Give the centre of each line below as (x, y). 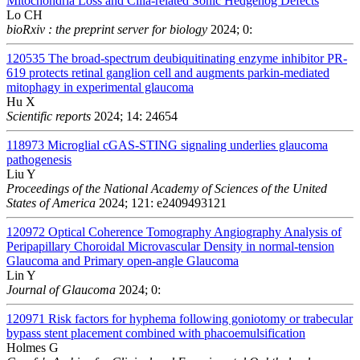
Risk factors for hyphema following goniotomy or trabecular (200, 318)
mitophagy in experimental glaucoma (100, 87)
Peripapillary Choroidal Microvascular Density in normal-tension (170, 246)
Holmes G (33, 347)
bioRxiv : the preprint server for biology (107, 29)
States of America (51, 202)
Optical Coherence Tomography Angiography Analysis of (195, 231)
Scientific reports (49, 116)
